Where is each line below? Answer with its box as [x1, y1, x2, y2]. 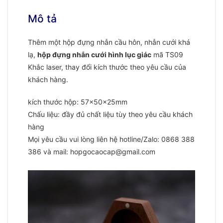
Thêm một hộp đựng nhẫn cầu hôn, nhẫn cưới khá [28, 38, 190, 47]
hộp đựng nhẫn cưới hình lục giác [37, 50, 151, 59]
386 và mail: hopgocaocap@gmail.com [28, 147, 155, 156]
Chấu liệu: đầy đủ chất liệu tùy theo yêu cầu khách [28, 110, 193, 119]
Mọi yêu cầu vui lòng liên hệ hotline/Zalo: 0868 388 [28, 135, 195, 144]
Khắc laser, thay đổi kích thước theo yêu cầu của [28, 63, 186, 72]
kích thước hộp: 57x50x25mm [28, 98, 127, 107]
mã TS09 [151, 50, 183, 59]
